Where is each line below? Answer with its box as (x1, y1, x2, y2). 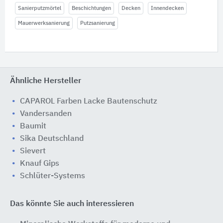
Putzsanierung (80, 20, 115, 26)
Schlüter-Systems (20, 172, 85, 180)
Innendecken (151, 5, 184, 11)
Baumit (20, 122, 46, 130)
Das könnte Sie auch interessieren (10, 200, 134, 208)
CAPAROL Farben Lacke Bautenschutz (20, 98, 157, 106)
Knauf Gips (20, 160, 59, 168)
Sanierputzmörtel (18, 5, 61, 11)
